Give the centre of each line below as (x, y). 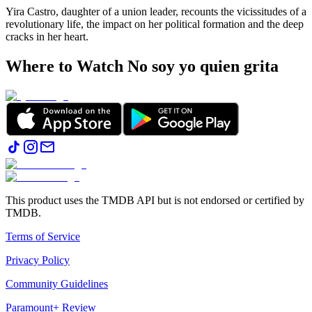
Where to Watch (67, 67)
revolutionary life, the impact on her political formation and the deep (155, 24)
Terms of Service (43, 237)
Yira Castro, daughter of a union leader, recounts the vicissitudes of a (156, 12)
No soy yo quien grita (203, 67)
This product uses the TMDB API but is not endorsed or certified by (155, 201)
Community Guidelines (57, 284)
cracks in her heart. (47, 37)
